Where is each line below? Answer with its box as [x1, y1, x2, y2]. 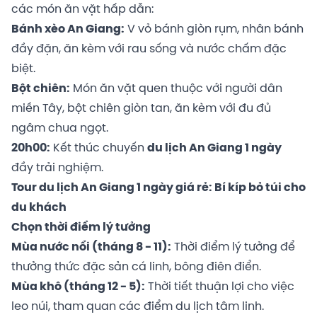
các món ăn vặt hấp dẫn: [11, 3, 154, 16]
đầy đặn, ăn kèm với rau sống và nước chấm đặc [11, 42, 287, 55]
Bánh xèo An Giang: [11, 23, 125, 35]
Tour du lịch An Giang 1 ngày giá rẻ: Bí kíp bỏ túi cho [11, 181, 306, 194]
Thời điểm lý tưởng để [171, 241, 295, 253]
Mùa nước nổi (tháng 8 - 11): [11, 241, 171, 253]
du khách [11, 201, 67, 214]
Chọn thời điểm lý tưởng [11, 221, 151, 234]
